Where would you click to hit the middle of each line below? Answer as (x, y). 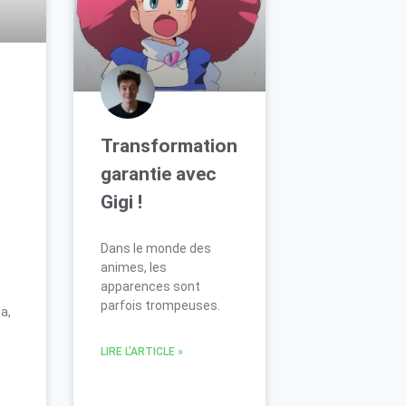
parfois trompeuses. (161, 305)
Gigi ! (122, 202)
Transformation (169, 145)
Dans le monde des (156, 248)
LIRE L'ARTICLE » (142, 351)
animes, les (134, 267)
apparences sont (151, 286)
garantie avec (159, 174)
